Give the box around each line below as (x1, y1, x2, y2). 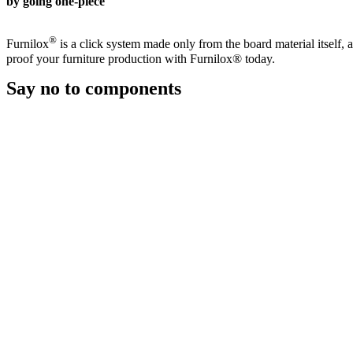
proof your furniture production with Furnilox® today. (6, 51, 275, 65)
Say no (6, 77, 60, 98)
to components (60, 77, 181, 98)
